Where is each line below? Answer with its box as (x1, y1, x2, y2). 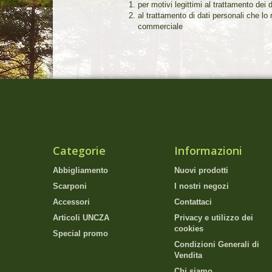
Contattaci (174, 197, 212, 206)
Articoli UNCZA (53, 212, 109, 222)
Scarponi (53, 181, 87, 191)
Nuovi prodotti (174, 165, 228, 175)
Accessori (53, 197, 90, 206)
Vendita (174, 250, 202, 260)
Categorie (53, 143, 106, 158)
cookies (174, 223, 203, 233)
